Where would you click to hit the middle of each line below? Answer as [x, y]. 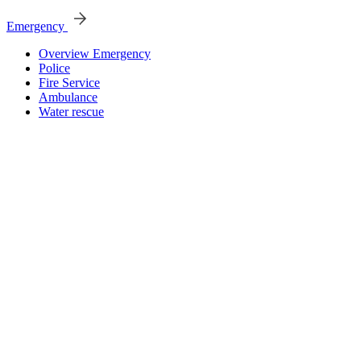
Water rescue [71, 112]
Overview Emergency [95, 54]
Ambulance [68, 97]
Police [54, 68]
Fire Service [69, 83]
